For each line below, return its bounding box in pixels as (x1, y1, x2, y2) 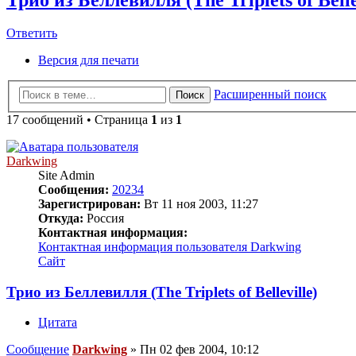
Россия (83, 211, 124, 225)
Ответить (6, 26, 57, 41)
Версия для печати (38, 53, 139, 68)
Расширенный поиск (214, 87, 327, 101)
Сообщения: (38, 183, 109, 196)
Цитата (38, 315, 77, 330)
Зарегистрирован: (38, 197, 141, 211)
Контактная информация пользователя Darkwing (38, 240, 301, 253)
